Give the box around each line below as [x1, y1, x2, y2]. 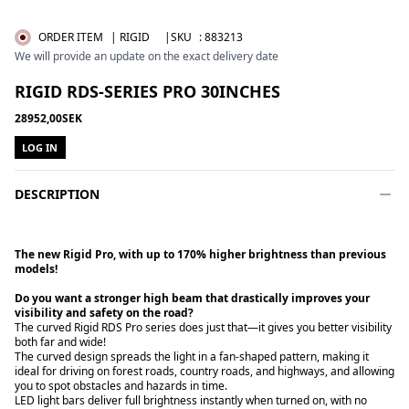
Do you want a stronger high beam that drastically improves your [15, 290, 370, 306]
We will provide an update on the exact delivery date [15, 48, 278, 64]
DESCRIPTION [15, 185, 100, 203]
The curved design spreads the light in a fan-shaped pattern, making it [15, 349, 369, 364]
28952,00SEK [15, 110, 82, 126]
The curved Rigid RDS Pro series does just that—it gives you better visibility [15, 320, 392, 335]
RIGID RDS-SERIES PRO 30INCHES [15, 80, 280, 102]
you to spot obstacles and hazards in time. [15, 378, 227, 393]
